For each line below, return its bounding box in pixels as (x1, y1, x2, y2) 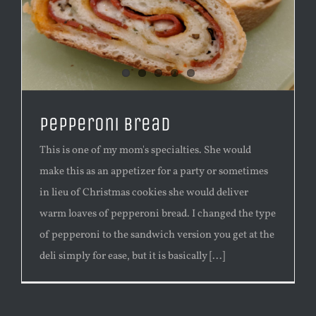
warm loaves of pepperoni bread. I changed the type (39, 206, 276, 221)
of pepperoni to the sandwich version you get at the (39, 227, 274, 243)
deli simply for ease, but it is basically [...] (39, 248, 225, 264)
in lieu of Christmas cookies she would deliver (39, 185, 248, 200)
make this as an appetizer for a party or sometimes (39, 164, 268, 179)
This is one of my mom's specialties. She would (39, 142, 251, 158)
